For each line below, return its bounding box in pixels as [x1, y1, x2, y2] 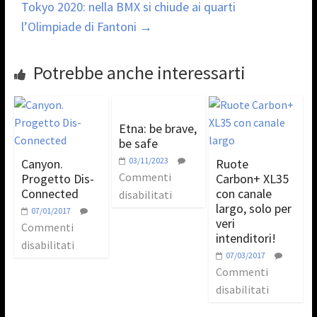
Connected [21, 185, 79, 202]
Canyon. [21, 155, 63, 172]
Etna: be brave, [118, 120, 197, 137]
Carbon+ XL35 [216, 170, 289, 187]
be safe [118, 134, 158, 151]
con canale [216, 185, 272, 202]
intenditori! [216, 229, 277, 246]
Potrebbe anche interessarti [33, 60, 246, 84]
